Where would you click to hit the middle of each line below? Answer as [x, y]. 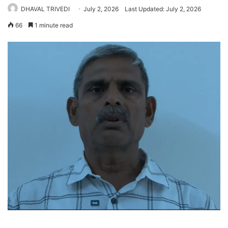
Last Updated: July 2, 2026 [163, 9]
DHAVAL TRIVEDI [45, 9]
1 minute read [53, 25]
